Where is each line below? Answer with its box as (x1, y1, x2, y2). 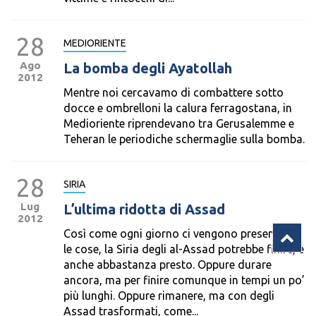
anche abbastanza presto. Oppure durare (63, 258, 272, 271)
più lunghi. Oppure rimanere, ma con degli (63, 289, 274, 302)
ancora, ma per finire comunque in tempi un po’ (63, 274, 305, 286)
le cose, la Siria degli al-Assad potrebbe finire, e (63, 243, 304, 255)
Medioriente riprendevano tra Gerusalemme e (63, 117, 294, 130)
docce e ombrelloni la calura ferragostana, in (63, 102, 292, 114)
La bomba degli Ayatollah (63, 60, 232, 76)
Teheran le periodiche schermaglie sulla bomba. (63, 133, 305, 145)
